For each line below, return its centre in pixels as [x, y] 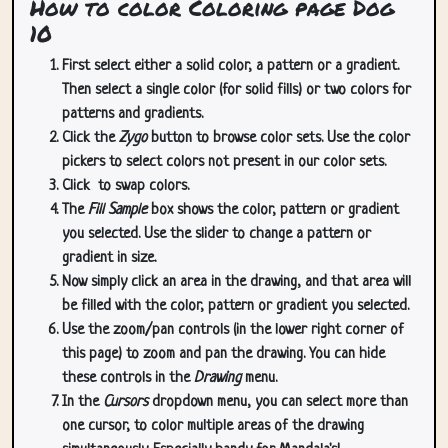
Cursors [125, 402]
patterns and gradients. [132, 114]
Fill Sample [117, 210]
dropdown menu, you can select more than [278, 402]
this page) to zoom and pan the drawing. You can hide [223, 354]
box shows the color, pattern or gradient [273, 210]
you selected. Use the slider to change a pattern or [216, 234]
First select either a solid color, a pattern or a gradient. [230, 66]
